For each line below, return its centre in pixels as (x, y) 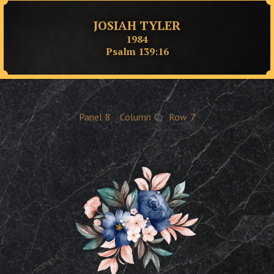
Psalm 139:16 (137, 51)
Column (135, 117)
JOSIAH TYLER (137, 25)
